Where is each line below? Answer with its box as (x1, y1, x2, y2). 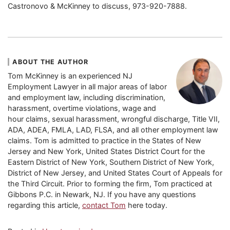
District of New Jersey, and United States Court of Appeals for (8, 168, 222, 178)
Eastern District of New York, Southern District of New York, (8, 158, 214, 167)
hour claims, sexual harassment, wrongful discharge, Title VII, (8, 114, 220, 124)
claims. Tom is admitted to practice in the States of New (8, 136, 201, 145)
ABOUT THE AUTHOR (12, 57, 89, 66)
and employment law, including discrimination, (8, 93, 165, 102)
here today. (126, 201, 167, 210)
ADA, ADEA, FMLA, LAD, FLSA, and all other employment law (8, 125, 218, 135)
